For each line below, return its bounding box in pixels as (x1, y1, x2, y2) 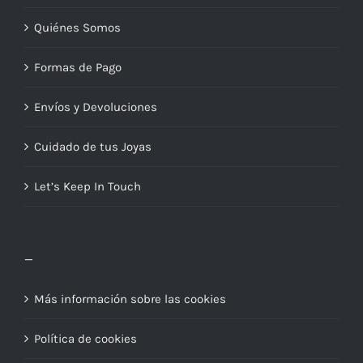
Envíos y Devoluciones (34, 100, 157, 115)
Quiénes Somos (34, 20, 121, 36)
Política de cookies (34, 331, 137, 347)
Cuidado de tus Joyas (34, 139, 152, 155)
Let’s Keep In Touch (34, 179, 141, 194)
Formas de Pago (34, 60, 122, 75)
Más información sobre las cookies (34, 292, 226, 307)
